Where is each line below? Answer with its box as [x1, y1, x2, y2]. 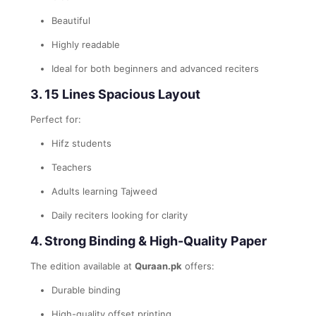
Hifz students [51, 137, 111, 149]
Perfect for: [30, 113, 81, 125]
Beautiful [51, 14, 90, 26]
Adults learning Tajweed [51, 185, 157, 197]
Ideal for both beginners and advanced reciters [51, 62, 259, 74]
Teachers [51, 161, 92, 173]
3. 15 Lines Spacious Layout [30, 86, 200, 102]
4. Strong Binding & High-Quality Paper [30, 233, 267, 248]
